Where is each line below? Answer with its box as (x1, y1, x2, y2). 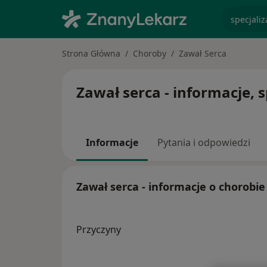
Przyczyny (76, 223, 121, 237)
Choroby (133, 48, 166, 59)
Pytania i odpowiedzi (157, 136, 250, 149)
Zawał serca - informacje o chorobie (76, 179, 265, 194)
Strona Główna (62, 48, 120, 59)
